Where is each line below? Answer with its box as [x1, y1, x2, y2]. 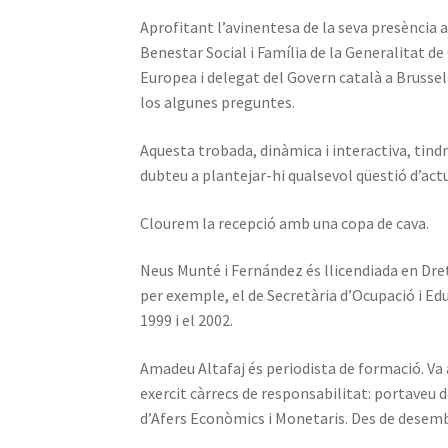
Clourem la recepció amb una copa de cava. [140, 212, 430, 233]
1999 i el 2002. [140, 310, 234, 331]
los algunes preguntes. [140, 92, 296, 113]
